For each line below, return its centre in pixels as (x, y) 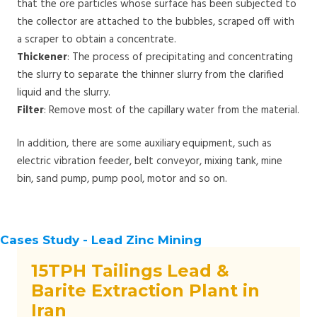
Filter (30, 110)
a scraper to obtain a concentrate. (97, 39)
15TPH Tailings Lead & (130, 270)
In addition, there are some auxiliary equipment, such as (144, 144)
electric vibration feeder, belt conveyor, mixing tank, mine (150, 162)
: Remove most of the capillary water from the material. (172, 110)
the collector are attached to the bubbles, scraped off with (156, 22)
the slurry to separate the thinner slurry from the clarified (150, 75)
